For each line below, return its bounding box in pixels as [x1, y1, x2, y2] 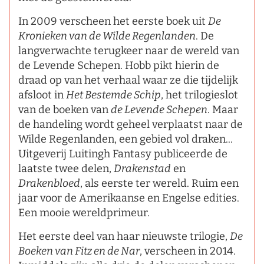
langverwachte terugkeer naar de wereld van [18, 44, 239, 57]
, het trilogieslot [161, 88, 238, 101]
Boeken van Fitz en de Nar [18, 244, 140, 258]
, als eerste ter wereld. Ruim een [80, 176, 239, 190]
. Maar [207, 103, 238, 116]
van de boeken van [18, 103, 111, 116]
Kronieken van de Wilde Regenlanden [18, 29, 196, 42]
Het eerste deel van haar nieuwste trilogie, [18, 229, 230, 243]
